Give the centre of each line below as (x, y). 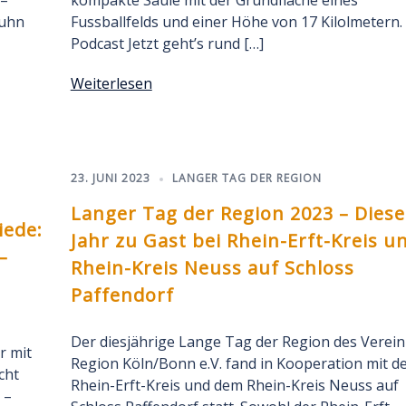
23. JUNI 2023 (110, 178)
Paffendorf (122, 295)
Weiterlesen (111, 83)
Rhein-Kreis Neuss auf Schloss (212, 268)
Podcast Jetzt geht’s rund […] (167, 43)
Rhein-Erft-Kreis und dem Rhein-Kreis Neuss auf (234, 385)
